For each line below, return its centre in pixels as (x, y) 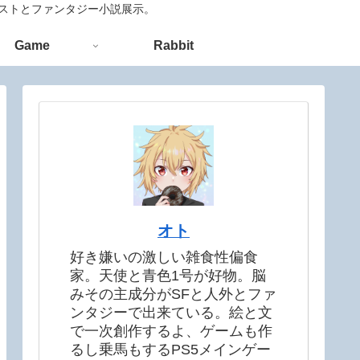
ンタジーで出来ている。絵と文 (171, 313)
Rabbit (174, 46)
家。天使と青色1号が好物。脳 (168, 276)
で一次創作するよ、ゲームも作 (171, 331)
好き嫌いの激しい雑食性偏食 (164, 258)
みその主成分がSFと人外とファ (173, 295)
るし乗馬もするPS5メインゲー (170, 350)
